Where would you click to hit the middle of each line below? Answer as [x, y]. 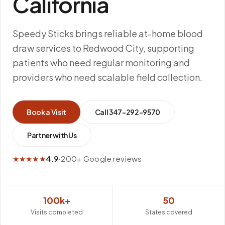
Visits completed [57, 212]
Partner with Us [52, 135]
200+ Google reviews [101, 158]
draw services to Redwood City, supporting [103, 48]
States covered [169, 212]
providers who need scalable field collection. [107, 77]
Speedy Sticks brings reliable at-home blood [108, 33]
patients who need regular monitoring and [101, 63]
